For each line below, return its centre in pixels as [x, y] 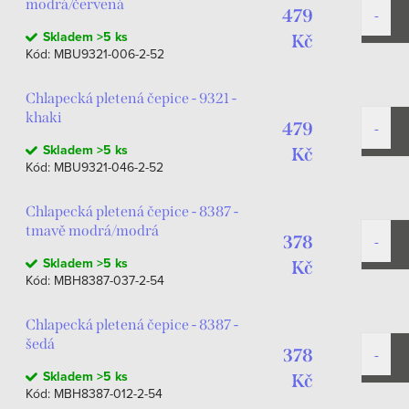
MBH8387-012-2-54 [108, 393]
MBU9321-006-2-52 [109, 54]
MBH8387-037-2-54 [109, 280]
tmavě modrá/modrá [92, 231]
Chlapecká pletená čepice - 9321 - [131, 98]
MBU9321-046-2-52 [109, 167]
